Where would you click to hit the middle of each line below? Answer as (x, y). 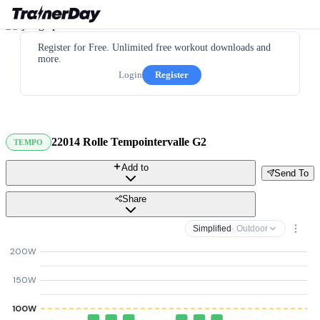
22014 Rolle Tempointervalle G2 (129, 142)
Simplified (212, 229)
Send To (291, 173)
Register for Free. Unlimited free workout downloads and (154, 47)
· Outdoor (250, 229)
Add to (135, 167)
